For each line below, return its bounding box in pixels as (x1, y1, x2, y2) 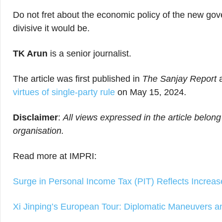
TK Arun (13, 49, 48, 58)
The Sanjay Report (140, 74, 217, 84)
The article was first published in (13, 74, 140, 84)
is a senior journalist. (48, 49, 131, 58)
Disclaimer (13, 112, 58, 122)
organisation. (13, 126, 64, 136)
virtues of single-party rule (13, 87, 115, 97)
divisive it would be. (13, 23, 90, 33)
